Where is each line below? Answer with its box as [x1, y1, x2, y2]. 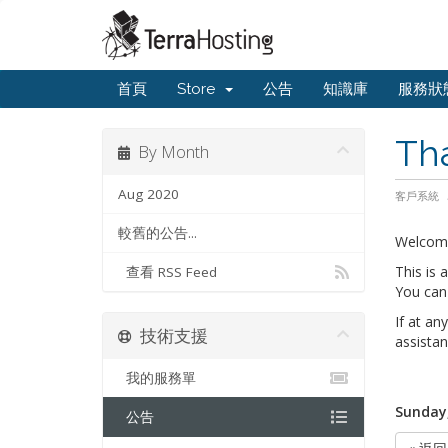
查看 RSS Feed [118, 263, 217, 281]
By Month [130, 140, 209, 163]
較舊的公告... [118, 224, 197, 242]
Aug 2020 [118, 185, 179, 203]
